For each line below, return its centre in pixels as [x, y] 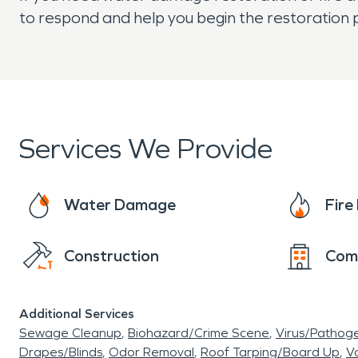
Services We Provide [146, 149]
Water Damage [120, 205]
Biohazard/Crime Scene [199, 333]
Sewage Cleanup [70, 333]
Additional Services [77, 314]
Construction [111, 256]
